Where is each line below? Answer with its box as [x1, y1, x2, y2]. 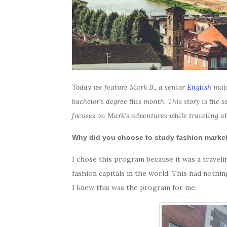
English [187, 82, 211, 92]
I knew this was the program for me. [72, 182, 197, 192]
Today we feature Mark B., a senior [72, 82, 187, 92]
